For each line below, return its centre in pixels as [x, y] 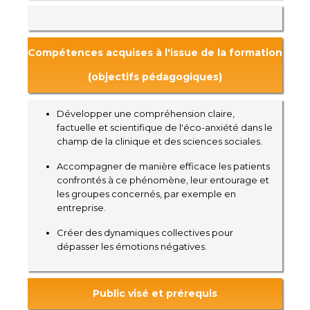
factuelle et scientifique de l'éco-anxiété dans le [165, 127]
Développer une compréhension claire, [146, 113]
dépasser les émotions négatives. [132, 246]
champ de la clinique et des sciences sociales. [159, 141]
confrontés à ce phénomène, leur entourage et [163, 180]
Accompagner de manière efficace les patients [163, 166]
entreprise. [81, 207]
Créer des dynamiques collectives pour [145, 232]
